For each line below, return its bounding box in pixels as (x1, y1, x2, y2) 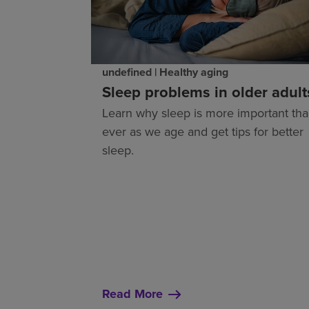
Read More (102, 285, 163, 303)
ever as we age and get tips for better (102, 123, 303, 141)
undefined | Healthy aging (102, 64, 228, 81)
